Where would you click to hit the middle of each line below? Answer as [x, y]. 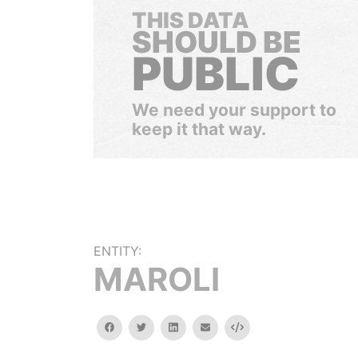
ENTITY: [117, 251]
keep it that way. [199, 129]
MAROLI [157, 279]
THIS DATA [190, 20]
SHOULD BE [217, 42]
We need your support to [234, 110]
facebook [137, 326]
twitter [162, 326]
